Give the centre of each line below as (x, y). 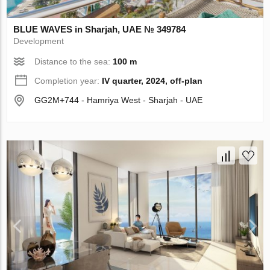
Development (39, 41)
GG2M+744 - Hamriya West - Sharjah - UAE (119, 100)
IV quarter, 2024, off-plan (152, 80)
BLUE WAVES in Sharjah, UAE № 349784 (100, 29)
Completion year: (68, 80)
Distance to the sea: (74, 61)
